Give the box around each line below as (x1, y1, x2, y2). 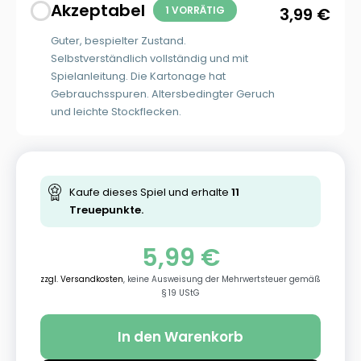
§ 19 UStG (161, 286, 200, 299)
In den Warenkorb (118, 327, 243, 347)
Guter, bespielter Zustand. (51, 32, 186, 48)
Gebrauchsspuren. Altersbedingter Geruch (51, 85, 275, 102)
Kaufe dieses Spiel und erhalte (69, 184, 231, 200)
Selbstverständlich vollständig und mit (51, 50, 248, 66)
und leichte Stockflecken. (51, 103, 181, 119)
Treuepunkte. (69, 201, 143, 218)
